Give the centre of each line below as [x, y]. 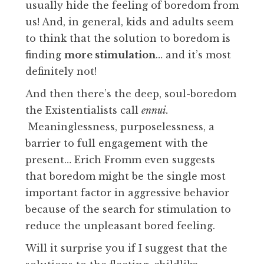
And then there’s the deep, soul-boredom [131, 93]
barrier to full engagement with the [117, 143]
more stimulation [110, 55]
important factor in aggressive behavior [127, 192]
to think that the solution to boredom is [128, 38]
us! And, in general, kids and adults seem [129, 22]
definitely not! [62, 71]
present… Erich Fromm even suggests [120, 159]
